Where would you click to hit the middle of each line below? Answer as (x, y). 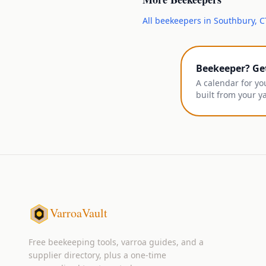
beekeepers (178, 20)
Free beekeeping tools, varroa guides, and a (116, 242)
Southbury (234, 20)
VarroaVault (79, 213)
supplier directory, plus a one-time (97, 255)
